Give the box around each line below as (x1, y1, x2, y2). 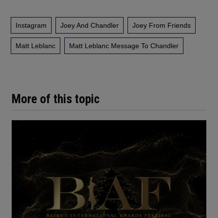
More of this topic (12, 92, 100, 107)
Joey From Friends (132, 21, 191, 29)
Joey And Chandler (60, 21, 119, 29)
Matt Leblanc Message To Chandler (69, 41, 179, 50)
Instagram (16, 21, 47, 29)
